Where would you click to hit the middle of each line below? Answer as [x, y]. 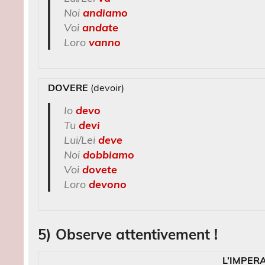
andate [100, 28]
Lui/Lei [81, 140]
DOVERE [68, 87]
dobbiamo [108, 155]
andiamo [105, 13]
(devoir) [106, 87]
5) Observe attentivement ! [128, 235]
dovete [99, 170]
